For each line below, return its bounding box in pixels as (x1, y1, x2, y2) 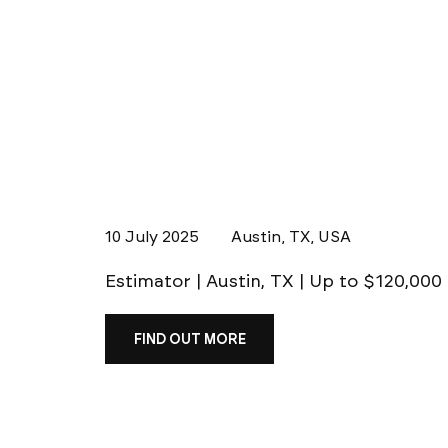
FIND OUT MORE (133, 330, 246, 348)
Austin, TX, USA (230, 227, 351, 247)
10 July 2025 (105, 227, 199, 247)
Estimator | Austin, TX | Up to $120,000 (105, 270, 442, 293)
